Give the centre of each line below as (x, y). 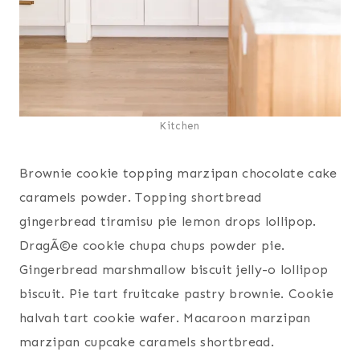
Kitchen (180, 126)
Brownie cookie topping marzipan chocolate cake (178, 174)
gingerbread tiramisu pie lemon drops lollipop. (168, 222)
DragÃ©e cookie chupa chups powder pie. (152, 246)
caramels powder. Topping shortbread (141, 198)
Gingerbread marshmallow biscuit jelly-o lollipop (174, 270)
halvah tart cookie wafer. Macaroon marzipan (165, 318)
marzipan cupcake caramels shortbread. (147, 342)
